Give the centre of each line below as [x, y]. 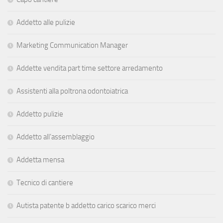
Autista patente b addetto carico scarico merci [86, 205]
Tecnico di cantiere [45, 182]
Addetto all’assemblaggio [56, 137]
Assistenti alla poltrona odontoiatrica [72, 91]
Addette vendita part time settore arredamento [90, 68]
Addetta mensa [40, 160]
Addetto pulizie [40, 114]
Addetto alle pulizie [46, 22]
